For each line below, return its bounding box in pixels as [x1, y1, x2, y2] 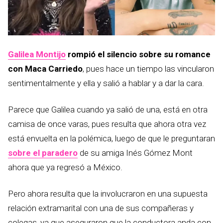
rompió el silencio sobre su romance [66, 49, 211, 59]
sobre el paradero [8, 148, 78, 158]
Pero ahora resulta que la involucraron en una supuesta [8, 189, 208, 199]
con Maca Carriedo [8, 64, 83, 74]
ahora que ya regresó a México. [8, 162, 122, 172]
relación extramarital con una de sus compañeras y [8, 203, 194, 213]
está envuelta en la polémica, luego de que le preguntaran [8, 133, 215, 143]
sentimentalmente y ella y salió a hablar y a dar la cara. [8, 78, 204, 88]
